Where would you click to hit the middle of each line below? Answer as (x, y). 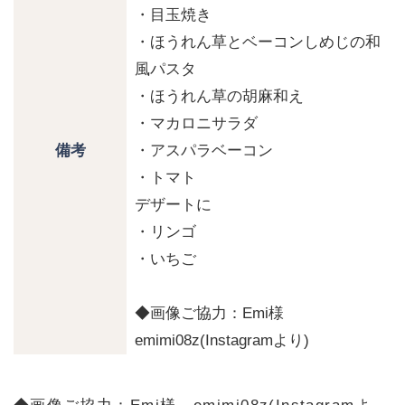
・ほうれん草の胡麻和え (220, 96)
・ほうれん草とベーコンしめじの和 (258, 42)
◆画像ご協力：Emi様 (217, 313)
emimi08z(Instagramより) (222, 340)
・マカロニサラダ (197, 123)
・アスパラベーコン (204, 150)
